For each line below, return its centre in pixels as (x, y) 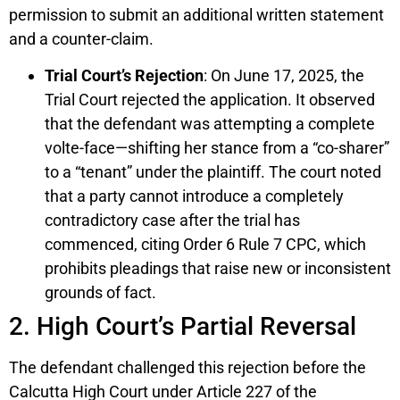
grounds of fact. (100, 293)
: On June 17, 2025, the (284, 76)
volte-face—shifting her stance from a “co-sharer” (217, 148)
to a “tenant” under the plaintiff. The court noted (213, 172)
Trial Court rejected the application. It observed (210, 100)
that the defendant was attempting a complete (210, 124)
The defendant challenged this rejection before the (187, 368)
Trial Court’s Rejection (124, 76)
